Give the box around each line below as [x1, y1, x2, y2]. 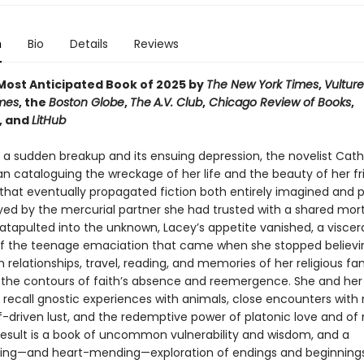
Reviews [133, 36, 179, 52]
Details [69, 36, 108, 52]
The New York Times [206, 76, 318, 93]
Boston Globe [48, 94, 124, 110]
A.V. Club [153, 94, 202, 110]
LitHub [31, 112, 66, 128]
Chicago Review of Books [205, 94, 351, 110]
